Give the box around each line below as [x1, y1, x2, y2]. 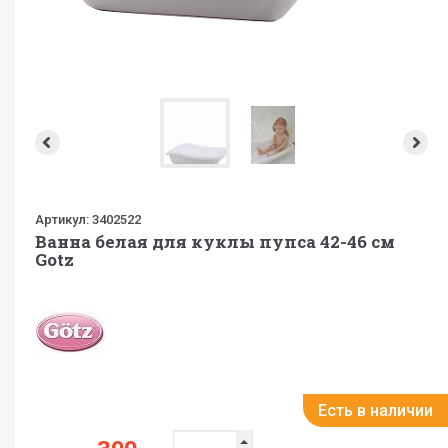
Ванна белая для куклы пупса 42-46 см [35, 230, 395, 253]
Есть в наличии [317, 401, 433, 420]
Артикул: [35, 212, 89, 227]
